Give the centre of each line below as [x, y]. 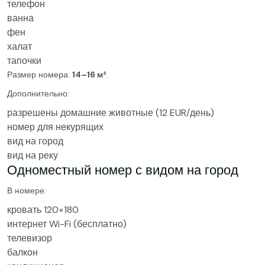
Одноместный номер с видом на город [123, 170]
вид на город [35, 141]
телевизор [30, 238]
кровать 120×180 [43, 210]
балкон [22, 252]
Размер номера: [40, 75]
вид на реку [33, 155]
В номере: [27, 190]
